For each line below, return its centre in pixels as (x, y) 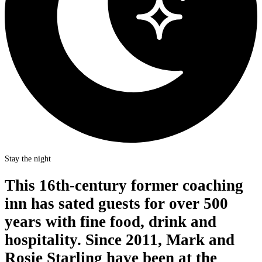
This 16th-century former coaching (124, 186)
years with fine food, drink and (111, 222)
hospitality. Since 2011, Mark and (120, 240)
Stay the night (28, 158)
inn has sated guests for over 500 (116, 204)
